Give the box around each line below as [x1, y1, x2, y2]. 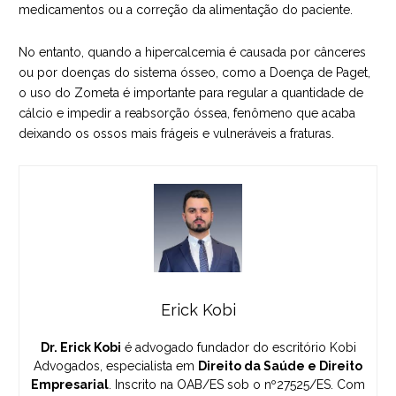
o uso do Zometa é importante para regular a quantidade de [19, 85, 363, 100]
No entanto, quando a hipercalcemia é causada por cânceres [19, 44, 366, 59]
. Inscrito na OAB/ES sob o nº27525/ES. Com [109, 377, 365, 392]
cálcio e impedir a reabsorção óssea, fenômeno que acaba [19, 105, 355, 120]
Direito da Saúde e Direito [198, 359, 362, 374]
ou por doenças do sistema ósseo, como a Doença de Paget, [19, 65, 370, 80]
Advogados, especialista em [34, 359, 198, 374]
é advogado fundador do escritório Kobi [120, 340, 356, 355]
